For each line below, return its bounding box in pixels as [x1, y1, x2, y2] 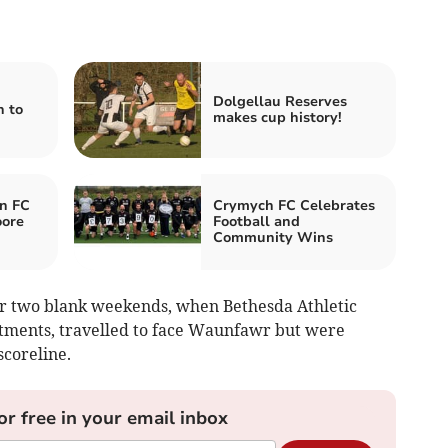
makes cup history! [213, 107, 342, 127]
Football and [213, 211, 300, 231]
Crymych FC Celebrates [213, 195, 375, 215]
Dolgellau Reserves [213, 91, 347, 111]
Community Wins [213, 227, 333, 247]
